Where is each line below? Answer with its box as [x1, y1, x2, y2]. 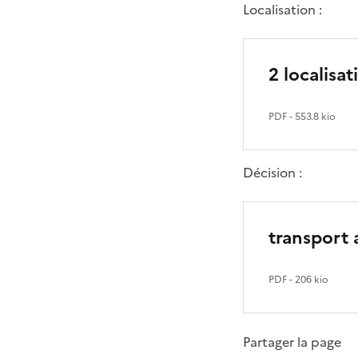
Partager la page [243, 332, 341, 352]
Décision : [243, 163, 302, 182]
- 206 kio [287, 272, 328, 287]
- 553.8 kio [287, 109, 336, 124]
